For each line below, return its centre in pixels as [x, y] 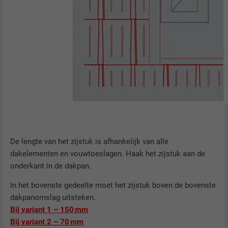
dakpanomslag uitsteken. [53, 198]
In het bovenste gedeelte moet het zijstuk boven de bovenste [113, 186]
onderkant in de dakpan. [51, 166]
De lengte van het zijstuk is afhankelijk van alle [90, 141]
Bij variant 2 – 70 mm [47, 222]
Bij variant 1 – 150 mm [49, 210]
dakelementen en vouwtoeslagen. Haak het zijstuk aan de [108, 153]
